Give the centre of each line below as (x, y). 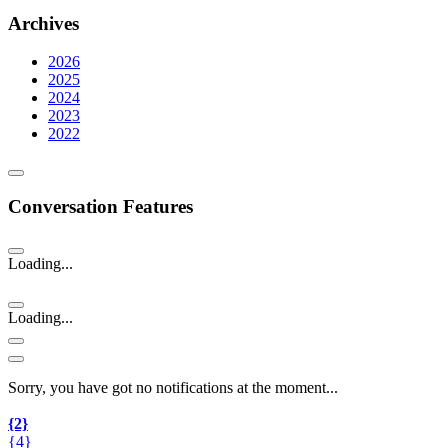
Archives (43, 23)
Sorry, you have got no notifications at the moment (167, 388)
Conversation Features (100, 207)
